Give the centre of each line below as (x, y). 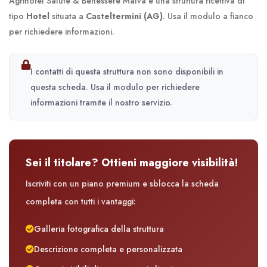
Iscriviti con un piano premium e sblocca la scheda (122, 184)
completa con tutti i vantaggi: (81, 202)
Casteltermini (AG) (124, 16)
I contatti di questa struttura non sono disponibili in (127, 72)
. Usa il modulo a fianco (208, 16)
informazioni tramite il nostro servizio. (101, 103)
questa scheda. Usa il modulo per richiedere (115, 87)
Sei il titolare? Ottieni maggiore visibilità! (132, 163)
